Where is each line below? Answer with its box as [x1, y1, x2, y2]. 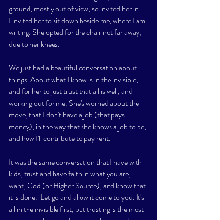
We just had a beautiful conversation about [9, 62, 138, 73]
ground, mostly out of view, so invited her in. [9, 3, 142, 14]
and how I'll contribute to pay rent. [9, 133, 112, 144]
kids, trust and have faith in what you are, [9, 168, 132, 179]
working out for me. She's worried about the [9, 97, 140, 109]
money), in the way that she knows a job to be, [9, 121, 148, 132]
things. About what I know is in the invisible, [9, 74, 139, 85]
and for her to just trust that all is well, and [9, 85, 134, 97]
